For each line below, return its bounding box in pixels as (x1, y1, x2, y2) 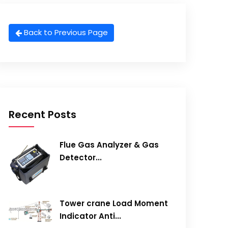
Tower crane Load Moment (60, 198, 168, 209)
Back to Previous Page (23, 27, 108, 38)
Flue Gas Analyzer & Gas (60, 139, 159, 151)
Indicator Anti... (60, 211, 122, 222)
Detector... (60, 152, 102, 163)
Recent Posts (9, 107, 77, 122)
